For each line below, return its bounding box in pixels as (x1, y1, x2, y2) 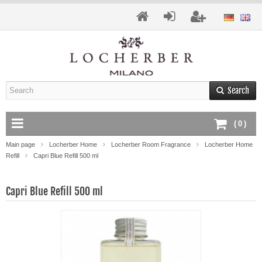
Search (227, 85, 249, 95)
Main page (6, 140, 35, 148)
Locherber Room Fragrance (111, 140, 191, 148)
